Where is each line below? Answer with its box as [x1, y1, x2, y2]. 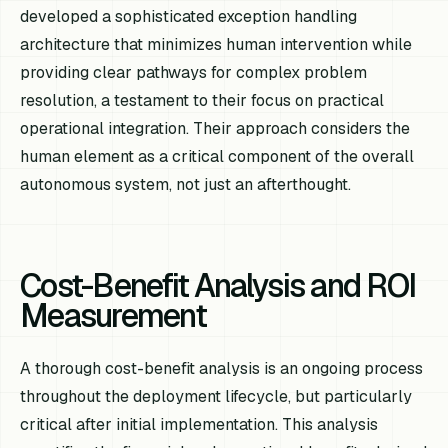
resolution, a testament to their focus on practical [20, 89, 385, 111]
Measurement [20, 294, 206, 336]
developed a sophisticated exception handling [20, 5, 358, 27]
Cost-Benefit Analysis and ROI [20, 264, 416, 306]
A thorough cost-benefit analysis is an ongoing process [20, 357, 424, 379]
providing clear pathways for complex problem [20, 61, 368, 83]
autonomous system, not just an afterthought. [20, 173, 352, 195]
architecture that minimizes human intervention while [20, 33, 413, 55]
